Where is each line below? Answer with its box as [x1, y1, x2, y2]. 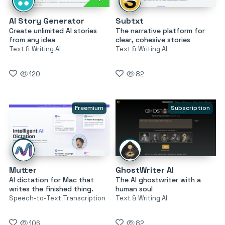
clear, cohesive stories [115, 35, 190, 45]
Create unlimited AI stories [9, 26, 97, 36]
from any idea [9, 35, 55, 45]
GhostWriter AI [115, 164, 174, 175]
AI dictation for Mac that [9, 175, 94, 184]
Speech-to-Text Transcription [9, 193, 105, 202]
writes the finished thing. [9, 184, 93, 193]
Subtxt [115, 16, 144, 27]
